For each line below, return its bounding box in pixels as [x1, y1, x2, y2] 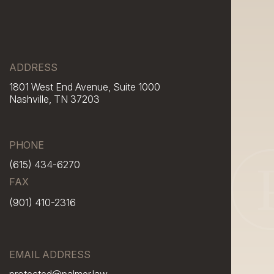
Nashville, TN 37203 [9, 93, 100, 106]
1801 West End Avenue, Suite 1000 [9, 81, 160, 94]
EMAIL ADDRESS [9, 248, 91, 261]
